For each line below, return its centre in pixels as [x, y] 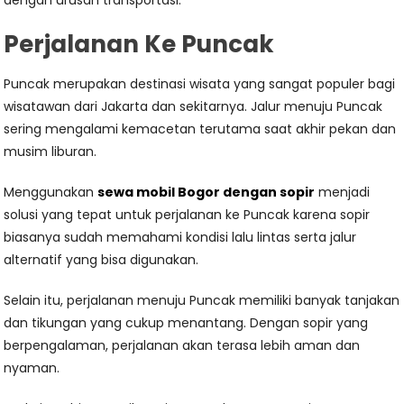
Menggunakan [51, 192]
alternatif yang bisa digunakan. [101, 260]
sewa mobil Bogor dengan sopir [207, 192]
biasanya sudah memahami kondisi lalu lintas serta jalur [180, 237]
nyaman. [32, 368]
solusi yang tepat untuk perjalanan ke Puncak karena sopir [187, 215]
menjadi [343, 192]
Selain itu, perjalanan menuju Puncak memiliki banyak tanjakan [202, 300]
